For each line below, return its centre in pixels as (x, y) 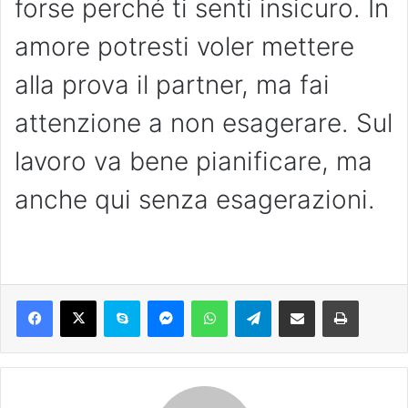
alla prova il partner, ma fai (172, 85)
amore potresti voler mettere (184, 47)
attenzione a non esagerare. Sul (204, 123)
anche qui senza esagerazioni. (195, 200)
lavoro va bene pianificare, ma (194, 162)
